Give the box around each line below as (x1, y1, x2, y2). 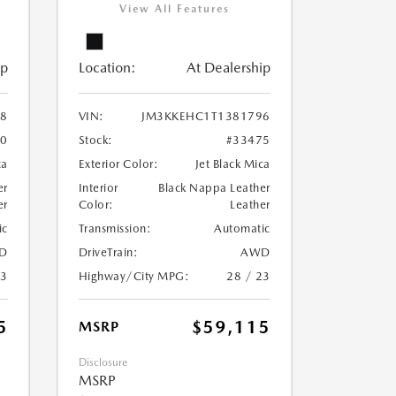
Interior (78, 181, 118, 195)
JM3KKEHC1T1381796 (141, 110, 270, 124)
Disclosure (78, 356, 127, 369)
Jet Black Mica (194, 157, 270, 171)
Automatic (214, 222, 270, 236)
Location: (78, 59, 136, 77)
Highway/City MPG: (78, 270, 189, 284)
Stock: (78, 133, 113, 148)
